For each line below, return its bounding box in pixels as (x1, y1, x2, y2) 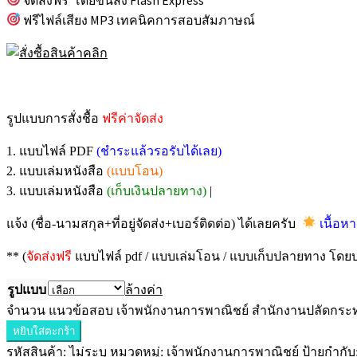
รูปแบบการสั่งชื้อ (6, 111, 99, 125)
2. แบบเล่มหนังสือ (6, 163, 104, 178)
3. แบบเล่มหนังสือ (6, 183, 107, 198)
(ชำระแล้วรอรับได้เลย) (96, 143, 222, 158)
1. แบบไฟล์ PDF (6, 143, 96, 158)
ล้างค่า (125, 282, 163, 296)
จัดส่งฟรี (26, 249, 72, 263)
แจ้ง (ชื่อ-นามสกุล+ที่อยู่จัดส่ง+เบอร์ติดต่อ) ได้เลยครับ (6, 216, 302, 230)
